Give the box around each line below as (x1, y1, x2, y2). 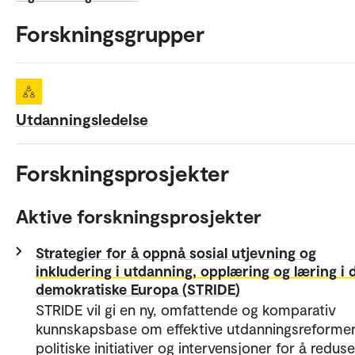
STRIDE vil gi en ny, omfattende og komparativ (36, 300, 336, 319)
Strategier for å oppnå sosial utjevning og (36, 243, 316, 262)
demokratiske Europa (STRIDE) (36, 280, 240, 299)
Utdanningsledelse (16, 109, 148, 129)
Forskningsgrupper (16, 20, 204, 48)
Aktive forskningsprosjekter (16, 204, 261, 228)
